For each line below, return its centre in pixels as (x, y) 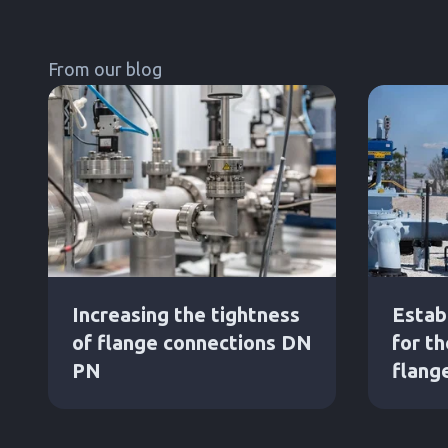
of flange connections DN (192, 342)
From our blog (105, 68)
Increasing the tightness (186, 314)
